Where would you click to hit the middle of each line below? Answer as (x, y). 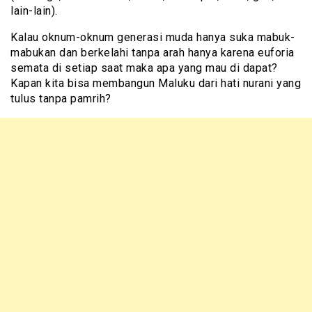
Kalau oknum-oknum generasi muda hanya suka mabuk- (153, 38)
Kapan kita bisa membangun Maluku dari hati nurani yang (156, 84)
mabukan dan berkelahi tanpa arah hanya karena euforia (153, 53)
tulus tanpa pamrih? (61, 99)
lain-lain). (34, 11)
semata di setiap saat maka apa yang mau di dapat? (144, 68)
